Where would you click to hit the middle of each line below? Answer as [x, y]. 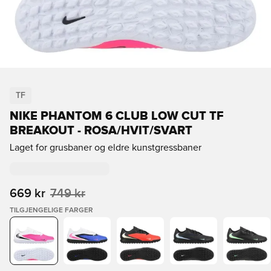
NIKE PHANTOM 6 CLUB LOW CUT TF [117, 116]
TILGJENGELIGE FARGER [51, 211]
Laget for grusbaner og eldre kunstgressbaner [106, 148]
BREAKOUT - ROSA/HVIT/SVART [101, 131]
